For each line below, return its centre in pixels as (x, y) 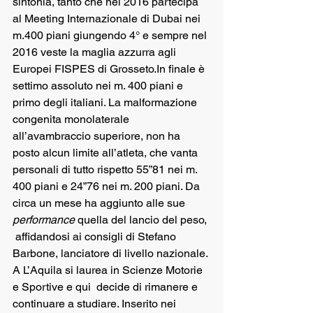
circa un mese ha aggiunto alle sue (100, 203)
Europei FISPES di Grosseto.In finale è (110, 69)
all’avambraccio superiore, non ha (98, 136)
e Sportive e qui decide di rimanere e (107, 287)
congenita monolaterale (72, 119)
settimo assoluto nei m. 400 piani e (99, 86)
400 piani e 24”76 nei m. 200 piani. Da (108, 186)
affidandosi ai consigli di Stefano (96, 236)
